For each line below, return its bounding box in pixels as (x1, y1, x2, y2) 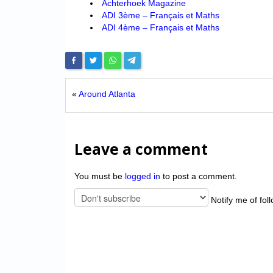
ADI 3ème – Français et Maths (101, 10, 219, 21)
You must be (74, 171, 125, 182)
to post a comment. (160, 171, 237, 182)
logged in (125, 171, 160, 182)
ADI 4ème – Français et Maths (101, 23, 219, 33)
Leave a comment (74, 139, 208, 160)
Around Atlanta (79, 89, 135, 99)
